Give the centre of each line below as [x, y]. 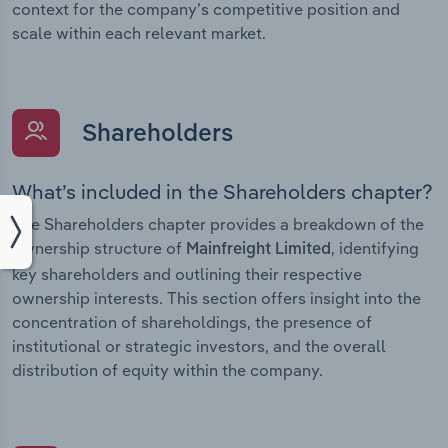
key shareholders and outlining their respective [187, 274]
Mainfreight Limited [258, 250]
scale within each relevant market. [139, 33]
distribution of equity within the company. [167, 370]
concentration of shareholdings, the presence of [192, 322]
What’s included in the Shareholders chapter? [222, 192]
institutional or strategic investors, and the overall [199, 346]
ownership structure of [99, 248]
